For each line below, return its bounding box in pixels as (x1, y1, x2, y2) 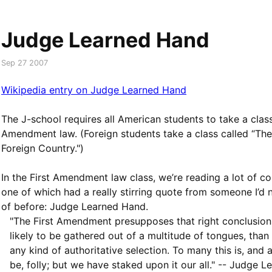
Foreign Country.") (1, 142, 84, 154)
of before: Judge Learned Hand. (1, 200, 148, 212)
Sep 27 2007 (1, 58, 48, 67)
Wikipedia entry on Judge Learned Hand (1, 84, 186, 96)
